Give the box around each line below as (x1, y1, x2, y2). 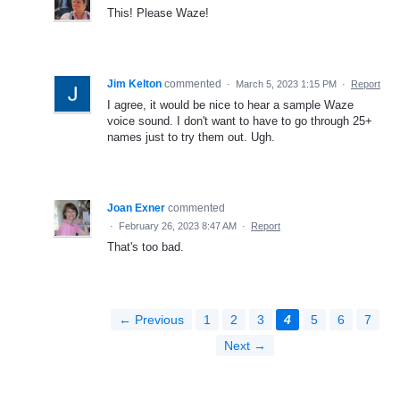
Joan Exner (107, 202, 165, 215)
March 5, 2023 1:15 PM (236, 79, 337, 90)
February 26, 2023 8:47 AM (119, 221, 237, 232)
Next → (223, 338, 266, 354)
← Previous (118, 312, 184, 328)
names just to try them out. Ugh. (107, 130, 275, 145)
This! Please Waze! (107, 6, 209, 21)
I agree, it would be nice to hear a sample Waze (107, 98, 354, 112)
